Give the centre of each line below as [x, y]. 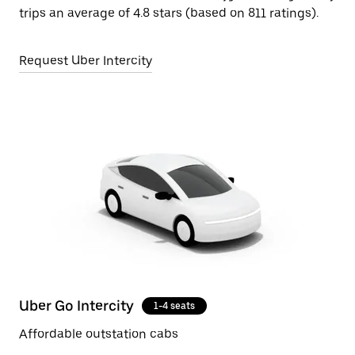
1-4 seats [174, 306]
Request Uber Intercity [86, 61]
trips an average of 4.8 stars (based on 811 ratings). [169, 13]
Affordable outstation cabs [99, 334]
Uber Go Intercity [76, 305]
